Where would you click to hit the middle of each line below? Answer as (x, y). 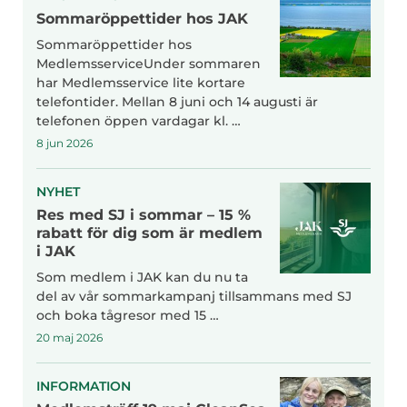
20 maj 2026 (69, 337)
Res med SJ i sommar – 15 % (144, 214)
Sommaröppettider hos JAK (142, 18)
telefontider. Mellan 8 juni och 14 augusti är (177, 101)
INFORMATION (84, 386)
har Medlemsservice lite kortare (141, 82)
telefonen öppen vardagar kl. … (139, 120)
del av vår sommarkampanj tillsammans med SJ (194, 296)
